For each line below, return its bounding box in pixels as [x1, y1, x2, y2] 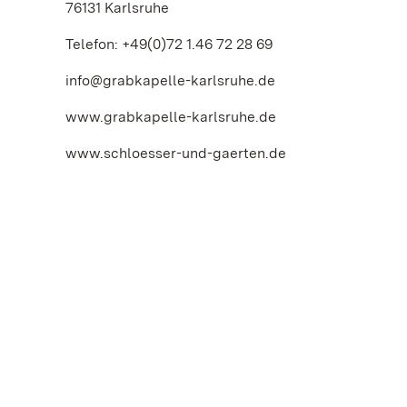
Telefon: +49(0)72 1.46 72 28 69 [65, 35, 273, 53]
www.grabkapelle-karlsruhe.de [65, 108, 276, 125]
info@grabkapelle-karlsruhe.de [65, 72, 275, 89]
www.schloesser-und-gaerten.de [65, 144, 286, 162]
